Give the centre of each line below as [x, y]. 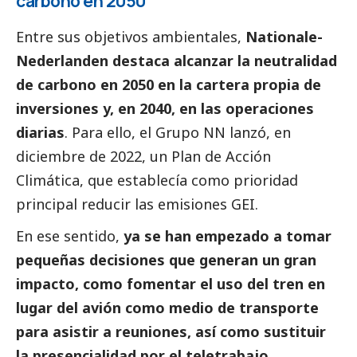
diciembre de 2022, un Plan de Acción [143, 156]
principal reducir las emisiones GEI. [137, 204]
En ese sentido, [68, 235]
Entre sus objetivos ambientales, [131, 36]
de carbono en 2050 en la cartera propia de [169, 84]
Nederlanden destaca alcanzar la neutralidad [177, 60]
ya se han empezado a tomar [226, 235]
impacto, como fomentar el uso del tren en [171, 283]
